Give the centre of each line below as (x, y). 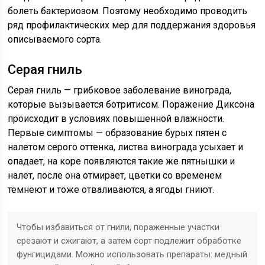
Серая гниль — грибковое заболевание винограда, (120, 90)
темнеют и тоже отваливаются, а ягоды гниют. (111, 189)
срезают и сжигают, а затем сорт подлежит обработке (129, 240)
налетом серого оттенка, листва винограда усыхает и (126, 147)
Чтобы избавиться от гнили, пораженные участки (118, 227)
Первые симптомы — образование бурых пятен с (117, 132)
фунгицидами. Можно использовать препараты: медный (132, 254)
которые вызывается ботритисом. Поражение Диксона (131, 104)
